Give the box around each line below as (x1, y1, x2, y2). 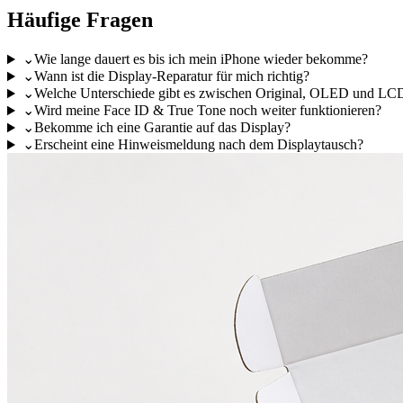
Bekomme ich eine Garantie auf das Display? (33, 120, 291, 136)
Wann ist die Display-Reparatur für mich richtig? (33, 68, 309, 85)
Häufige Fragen (7, 8, 153, 32)
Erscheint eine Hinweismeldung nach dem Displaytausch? (33, 137, 363, 153)
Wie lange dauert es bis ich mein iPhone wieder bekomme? (33, 51, 368, 67)
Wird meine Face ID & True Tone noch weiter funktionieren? (33, 103, 381, 119)
